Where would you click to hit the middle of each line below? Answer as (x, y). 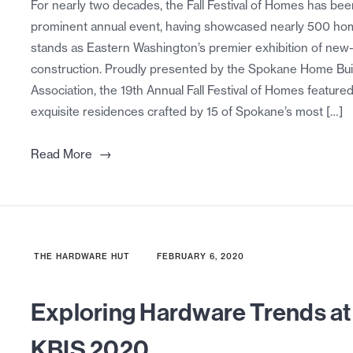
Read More (61, 154)
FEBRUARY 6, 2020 (200, 257)
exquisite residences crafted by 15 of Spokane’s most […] (186, 112)
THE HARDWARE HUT (82, 257)
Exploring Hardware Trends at (191, 312)
